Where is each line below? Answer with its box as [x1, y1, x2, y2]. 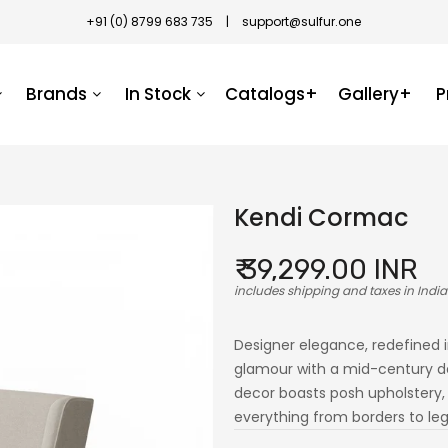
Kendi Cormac [234, 201, 408, 234]
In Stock [125, 82, 191, 106]
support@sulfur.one [242, 13, 362, 30]
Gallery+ [338, 82, 412, 106]
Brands [26, 82, 87, 106]
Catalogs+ [225, 82, 318, 106]
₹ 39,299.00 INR [234, 253, 418, 286]
